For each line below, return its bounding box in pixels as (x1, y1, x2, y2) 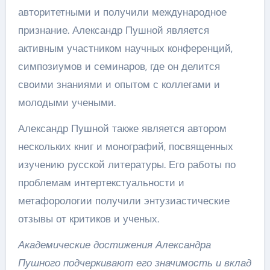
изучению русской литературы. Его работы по (17, 157, 236, 171)
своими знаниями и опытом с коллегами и (17, 77, 220, 91)
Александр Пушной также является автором (17, 121, 227, 135)
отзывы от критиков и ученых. (17, 212, 159, 225)
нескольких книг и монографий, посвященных (17, 139, 233, 153)
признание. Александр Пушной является (17, 23, 209, 37)
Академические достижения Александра (17, 237, 211, 251)
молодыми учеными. (17, 95, 116, 109)
